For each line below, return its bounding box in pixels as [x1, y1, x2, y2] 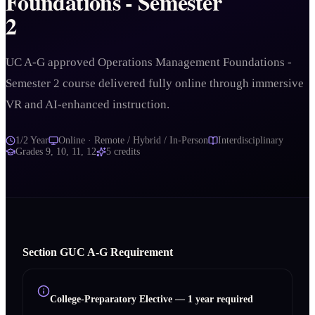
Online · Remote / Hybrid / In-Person [58, 134, 208, 146]
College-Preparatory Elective [50, 292, 172, 304]
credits [111, 146, 140, 157]
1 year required [188, 292, 253, 304]
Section [22, 245, 60, 258]
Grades [15, 146, 46, 157]
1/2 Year [15, 134, 49, 146]
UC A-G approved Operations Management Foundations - [6, 55, 292, 69]
